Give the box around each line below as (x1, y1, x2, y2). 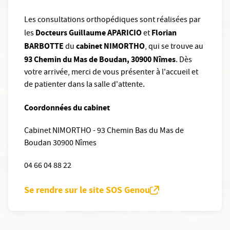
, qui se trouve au (145, 41, 203, 54)
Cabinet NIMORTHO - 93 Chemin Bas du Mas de (24, 125, 184, 138)
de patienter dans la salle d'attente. (24, 79, 146, 92)
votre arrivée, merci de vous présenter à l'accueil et (24, 67, 198, 80)
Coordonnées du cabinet (24, 102, 111, 113)
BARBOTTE (24, 41, 64, 52)
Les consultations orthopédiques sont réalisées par (24, 14, 201, 27)
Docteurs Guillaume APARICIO (34, 27, 142, 39)
